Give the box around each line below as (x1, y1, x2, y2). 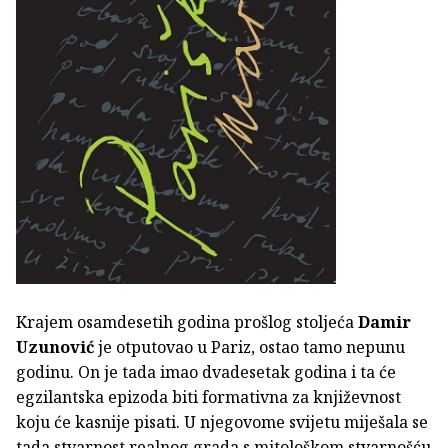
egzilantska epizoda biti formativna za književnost (16, 385, 401, 408)
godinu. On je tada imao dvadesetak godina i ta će (16, 360, 396, 383)
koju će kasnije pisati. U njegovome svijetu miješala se (16, 410, 428, 433)
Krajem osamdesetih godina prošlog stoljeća (16, 310, 358, 333)
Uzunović (16, 335, 94, 358)
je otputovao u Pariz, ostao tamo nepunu (94, 335, 405, 358)
